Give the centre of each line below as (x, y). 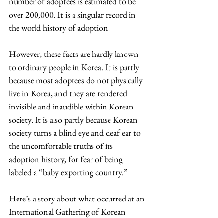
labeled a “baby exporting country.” (68, 172)
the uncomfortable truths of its (62, 146)
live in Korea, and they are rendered (69, 93)
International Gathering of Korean (68, 211)
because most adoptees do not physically (77, 80)
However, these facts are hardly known (75, 54)
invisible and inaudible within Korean (72, 106)
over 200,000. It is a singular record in (73, 14)
